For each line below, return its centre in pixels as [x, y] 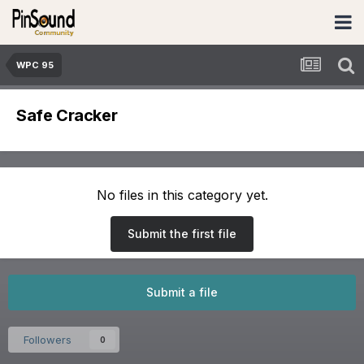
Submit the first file [182, 234]
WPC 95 [35, 65]
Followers [48, 340]
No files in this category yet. [182, 195]
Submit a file [182, 292]
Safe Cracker [67, 115]
